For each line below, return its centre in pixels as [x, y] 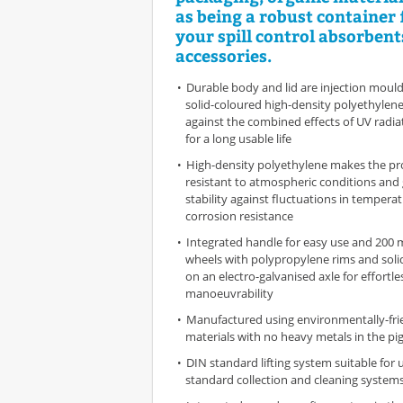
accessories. [224, 56]
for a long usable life [238, 139]
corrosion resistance [239, 216]
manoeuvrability [229, 294]
